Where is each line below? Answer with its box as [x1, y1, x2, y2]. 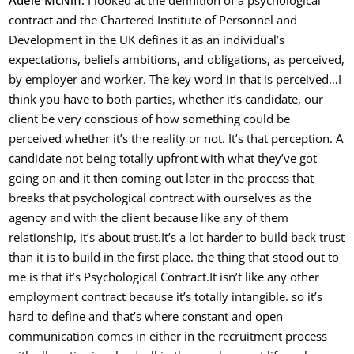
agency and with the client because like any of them [9, 209, 289, 225]
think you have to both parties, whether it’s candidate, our [9, 91, 324, 107]
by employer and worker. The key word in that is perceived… [9, 71, 339, 87]
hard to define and [9, 308, 113, 324]
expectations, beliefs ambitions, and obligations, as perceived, [9, 51, 345, 67]
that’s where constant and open [112, 308, 284, 324]
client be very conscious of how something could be [9, 111, 291, 126]
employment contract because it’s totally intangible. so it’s [9, 288, 323, 304]
